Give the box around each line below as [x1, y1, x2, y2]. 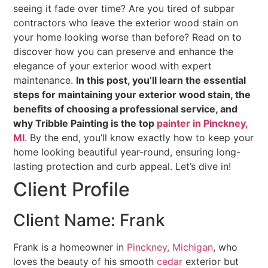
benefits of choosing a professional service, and [13, 103, 238, 115]
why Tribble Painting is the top [13, 117, 157, 130]
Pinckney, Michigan [127, 241, 214, 254]
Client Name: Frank [13, 210, 166, 231]
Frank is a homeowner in [13, 241, 127, 254]
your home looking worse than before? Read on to [13, 31, 242, 44]
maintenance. [13, 74, 77, 87]
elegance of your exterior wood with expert [13, 60, 212, 72]
